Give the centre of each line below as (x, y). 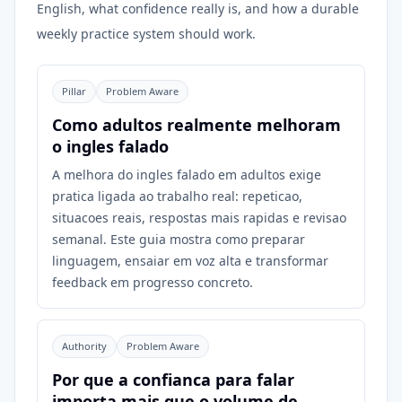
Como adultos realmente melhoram (197, 125)
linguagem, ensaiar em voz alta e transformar (190, 261)
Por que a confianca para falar (173, 380)
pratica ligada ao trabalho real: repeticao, (177, 196)
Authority (84, 346)
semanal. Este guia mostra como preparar (179, 239)
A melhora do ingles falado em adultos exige (187, 175)
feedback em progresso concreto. (153, 282)
